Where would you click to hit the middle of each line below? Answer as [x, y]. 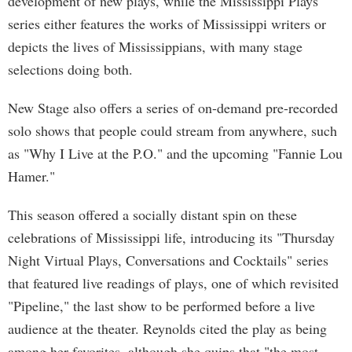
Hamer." [31, 176]
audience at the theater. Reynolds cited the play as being [167, 328]
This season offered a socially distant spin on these [152, 214]
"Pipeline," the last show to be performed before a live [161, 306]
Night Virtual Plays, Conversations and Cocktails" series [168, 260]
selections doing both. [70, 69]
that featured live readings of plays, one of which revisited [173, 283]
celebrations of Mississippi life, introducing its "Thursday [171, 237]
